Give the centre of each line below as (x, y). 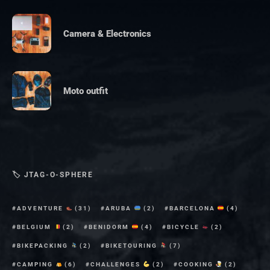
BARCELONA (193, 209)
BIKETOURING (133, 246)
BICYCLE (184, 227)
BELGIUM (35, 227)
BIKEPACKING (44, 246)
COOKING (197, 265)
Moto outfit (86, 91)
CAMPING (36, 265)
